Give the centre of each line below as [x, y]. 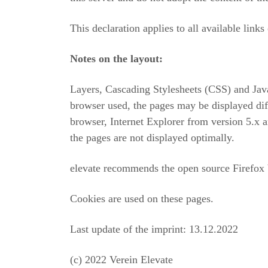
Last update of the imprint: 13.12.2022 [154, 229]
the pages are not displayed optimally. [152, 138]
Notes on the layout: [116, 59]
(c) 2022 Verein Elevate [121, 260]
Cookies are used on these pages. [142, 199]
